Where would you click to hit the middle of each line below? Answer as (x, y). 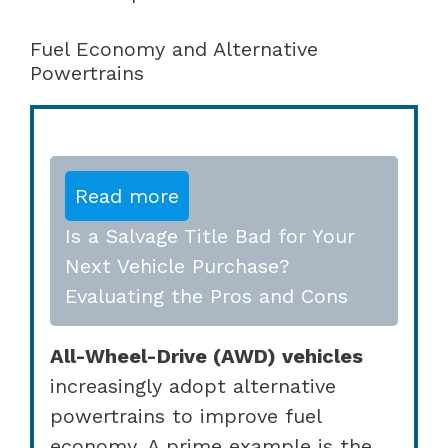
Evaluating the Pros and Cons (206, 295)
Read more (127, 195)
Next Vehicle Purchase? (177, 265)
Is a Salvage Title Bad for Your (210, 235)
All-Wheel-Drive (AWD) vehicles (206, 355)
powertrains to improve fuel (185, 415)
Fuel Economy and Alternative (174, 48)
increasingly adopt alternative (193, 385)
